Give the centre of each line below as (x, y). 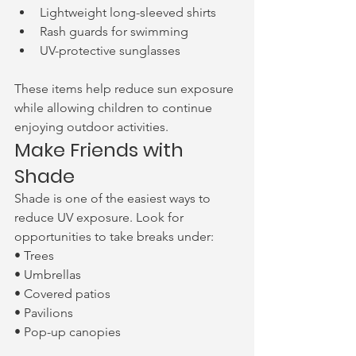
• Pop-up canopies (68, 332)
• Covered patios (62, 294)
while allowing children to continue (115, 108)
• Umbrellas (48, 275)
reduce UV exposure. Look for (101, 217)
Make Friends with (101, 150)
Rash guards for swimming (114, 31)
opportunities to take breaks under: (114, 236)
